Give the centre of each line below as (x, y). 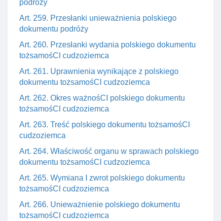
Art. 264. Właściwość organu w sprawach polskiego (109, 151)
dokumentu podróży (54, 29)
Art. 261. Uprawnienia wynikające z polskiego (99, 71)
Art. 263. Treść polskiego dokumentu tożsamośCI (105, 125)
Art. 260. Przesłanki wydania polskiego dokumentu (108, 45)
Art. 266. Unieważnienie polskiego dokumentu (100, 204)
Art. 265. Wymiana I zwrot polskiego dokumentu (102, 178)
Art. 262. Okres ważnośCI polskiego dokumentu (102, 98)
